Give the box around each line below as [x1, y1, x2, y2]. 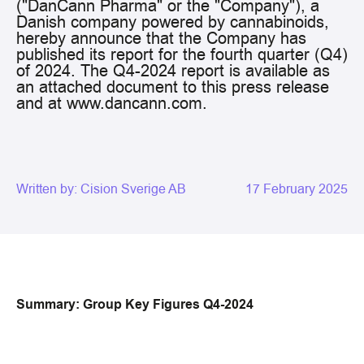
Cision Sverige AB [80, 180, 186, 198]
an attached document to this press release [16, 76, 329, 98]
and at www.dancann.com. [16, 93, 207, 115]
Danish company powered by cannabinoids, [16, 11, 329, 33]
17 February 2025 [245, 180, 348, 198]
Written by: [16, 180, 80, 198]
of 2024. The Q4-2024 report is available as [16, 60, 330, 82]
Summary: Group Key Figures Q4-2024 [16, 296, 253, 314]
